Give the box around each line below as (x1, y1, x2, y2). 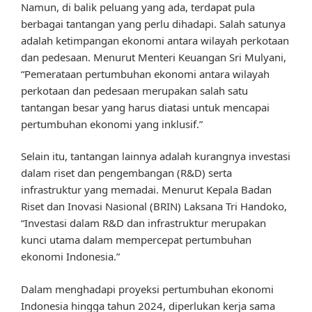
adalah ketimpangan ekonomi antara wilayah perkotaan (21, 33, 289, 47)
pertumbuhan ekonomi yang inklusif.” (21, 116, 203, 131)
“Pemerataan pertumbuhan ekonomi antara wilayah (21, 66, 270, 81)
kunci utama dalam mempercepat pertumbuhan (21, 233, 251, 247)
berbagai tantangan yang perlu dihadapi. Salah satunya (21, 16, 286, 31)
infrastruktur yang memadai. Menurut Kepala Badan (21, 182, 272, 197)
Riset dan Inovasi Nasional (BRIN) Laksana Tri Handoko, (21, 199, 287, 214)
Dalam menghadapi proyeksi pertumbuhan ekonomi (21, 281, 274, 296)
